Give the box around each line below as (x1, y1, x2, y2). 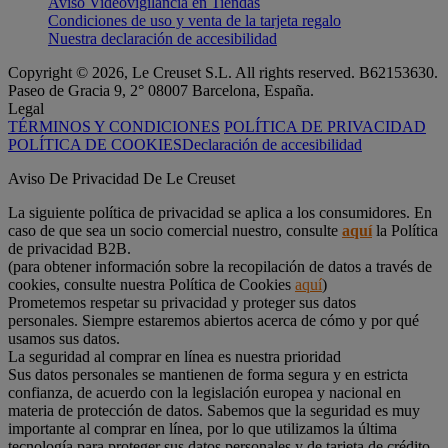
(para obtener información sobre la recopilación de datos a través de (8, 258, 432, 276)
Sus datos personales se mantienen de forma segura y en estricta (8, 366, 408, 384)
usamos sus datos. (8, 330, 120, 348)
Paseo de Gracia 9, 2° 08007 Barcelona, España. (8, 82, 314, 100)
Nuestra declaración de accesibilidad (48, 30, 277, 48)
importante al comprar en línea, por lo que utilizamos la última (8, 420, 397, 438)
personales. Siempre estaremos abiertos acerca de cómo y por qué (8, 312, 419, 330)
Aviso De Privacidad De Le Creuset (8, 170, 235, 188)
